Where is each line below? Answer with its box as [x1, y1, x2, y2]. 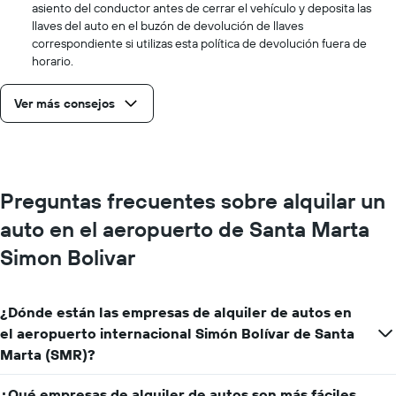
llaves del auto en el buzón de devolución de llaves [32, 17, 303, 34]
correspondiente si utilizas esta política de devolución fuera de [32, 34, 367, 51]
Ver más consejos [14, 95, 115, 111]
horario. [32, 52, 73, 69]
